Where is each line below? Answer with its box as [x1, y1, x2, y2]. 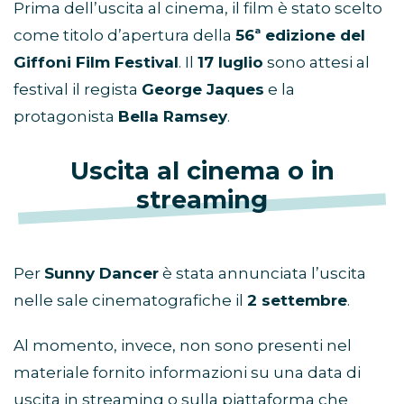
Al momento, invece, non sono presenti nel [14, 336, 352, 355]
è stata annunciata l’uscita [159, 264, 366, 283]
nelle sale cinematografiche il [14, 291, 247, 310]
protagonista [14, 107, 118, 126]
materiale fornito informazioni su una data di [14, 363, 361, 382]
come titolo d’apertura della [14, 26, 235, 45]
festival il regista [14, 80, 142, 99]
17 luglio [197, 53, 263, 72]
